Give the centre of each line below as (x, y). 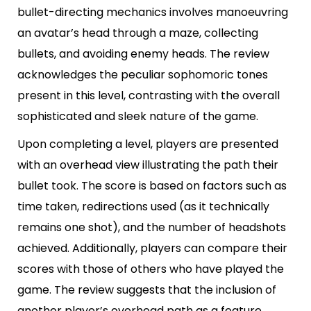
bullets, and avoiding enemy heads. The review (143, 54)
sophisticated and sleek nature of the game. (138, 117)
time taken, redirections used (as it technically (143, 207)
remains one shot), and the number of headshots (152, 228)
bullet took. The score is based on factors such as (152, 186)
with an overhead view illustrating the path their (148, 165)
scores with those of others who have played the (151, 269)
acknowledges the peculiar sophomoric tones (143, 75)
